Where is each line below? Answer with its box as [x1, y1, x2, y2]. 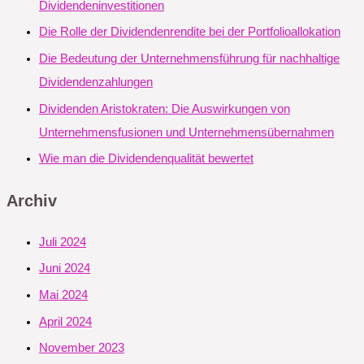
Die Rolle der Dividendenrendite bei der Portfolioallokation [39, 25, 340, 39]
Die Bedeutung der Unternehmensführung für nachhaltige [39, 52, 340, 66]
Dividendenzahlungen [39, 76, 153, 89]
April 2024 [39, 314, 92, 328]
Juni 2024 [39, 262, 90, 275]
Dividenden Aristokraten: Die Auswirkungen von [39, 102, 290, 115]
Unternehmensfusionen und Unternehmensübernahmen [39, 125, 334, 139]
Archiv [6, 191, 57, 210]
